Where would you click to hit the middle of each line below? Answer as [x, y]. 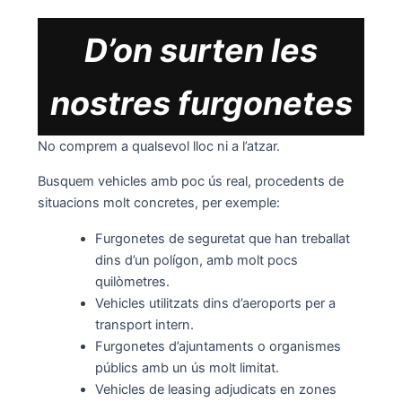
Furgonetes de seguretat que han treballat [222, 238]
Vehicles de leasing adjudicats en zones [215, 389]
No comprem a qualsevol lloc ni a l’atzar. [158, 147]
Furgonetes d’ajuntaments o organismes [218, 346]
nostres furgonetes [201, 103]
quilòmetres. [132, 281]
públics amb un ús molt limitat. [187, 367]
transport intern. [144, 324]
